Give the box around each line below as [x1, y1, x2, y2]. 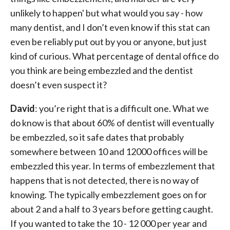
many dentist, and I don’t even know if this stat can [10, 22, 210, 33]
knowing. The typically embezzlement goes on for [10, 189, 207, 200]
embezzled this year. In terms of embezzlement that [10, 160, 215, 171]
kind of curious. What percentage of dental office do [10, 50, 219, 62]
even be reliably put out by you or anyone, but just [10, 36, 207, 47]
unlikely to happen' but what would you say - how [10, 7, 203, 18]
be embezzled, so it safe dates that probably [10, 131, 184, 143]
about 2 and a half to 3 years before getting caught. [10, 203, 213, 215]
